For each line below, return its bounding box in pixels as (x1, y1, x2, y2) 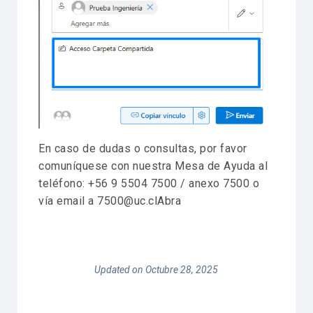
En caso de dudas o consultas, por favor (38, 141, 247, 155)
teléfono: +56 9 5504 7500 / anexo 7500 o (38, 176, 259, 190)
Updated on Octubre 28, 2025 (94, 263, 219, 275)
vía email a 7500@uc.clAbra (38, 194, 181, 208)
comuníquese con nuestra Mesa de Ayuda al (38, 159, 268, 173)
